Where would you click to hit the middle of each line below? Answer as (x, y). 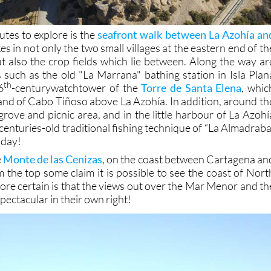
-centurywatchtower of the (77, 87)
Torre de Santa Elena (191, 87)
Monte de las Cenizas (53, 159)
